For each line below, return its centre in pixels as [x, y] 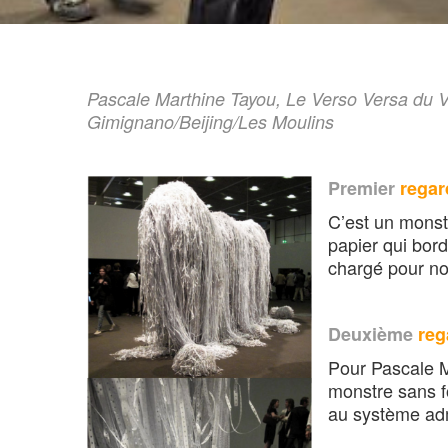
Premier [361, 187]
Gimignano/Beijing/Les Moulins [210, 121]
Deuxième [370, 333]
